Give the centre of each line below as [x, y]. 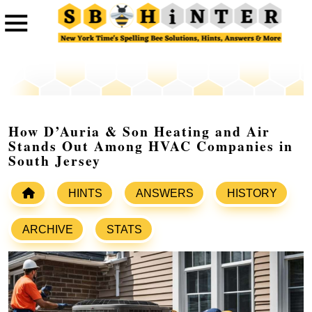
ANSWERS [165, 194]
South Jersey [55, 161]
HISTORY [252, 194]
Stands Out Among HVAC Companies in [151, 146]
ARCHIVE [48, 230]
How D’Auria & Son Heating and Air [139, 132]
